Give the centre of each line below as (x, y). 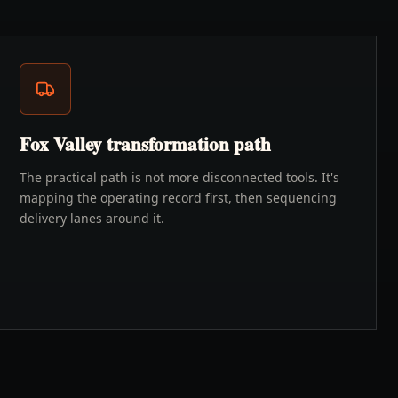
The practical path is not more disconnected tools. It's (180, 177)
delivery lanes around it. (92, 218)
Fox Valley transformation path (146, 144)
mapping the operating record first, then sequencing (179, 198)
